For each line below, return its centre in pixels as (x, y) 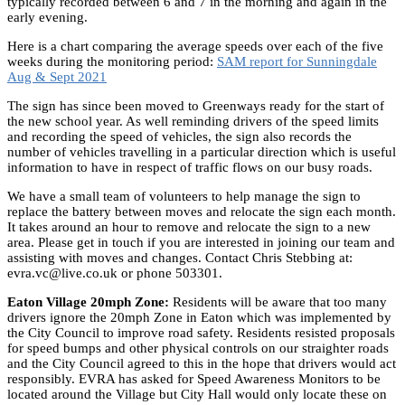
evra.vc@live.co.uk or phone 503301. (115, 273)
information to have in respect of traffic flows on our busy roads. (193, 167)
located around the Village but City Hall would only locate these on (197, 394)
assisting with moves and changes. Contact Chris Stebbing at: (180, 257)
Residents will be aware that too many (278, 301)
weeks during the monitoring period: (112, 61)
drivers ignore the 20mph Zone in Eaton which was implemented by (199, 317)
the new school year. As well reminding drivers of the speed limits (193, 121)
